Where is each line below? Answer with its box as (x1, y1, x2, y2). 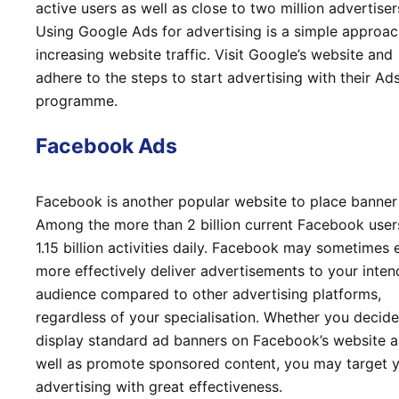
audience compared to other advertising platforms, (36, 285, 381, 304)
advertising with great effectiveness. (36, 378, 282, 396)
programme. (36, 91, 118, 110)
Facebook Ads (36, 133, 177, 159)
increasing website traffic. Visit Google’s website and (36, 45, 393, 63)
